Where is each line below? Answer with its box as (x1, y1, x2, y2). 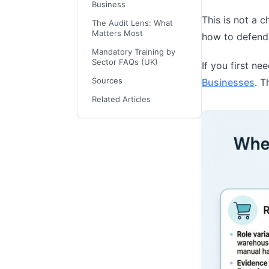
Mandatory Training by (92, 47, 175, 56)
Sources (92, 76, 122, 85)
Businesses (202, 76, 255, 88)
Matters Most (92, 28, 143, 38)
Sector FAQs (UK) (92, 57, 158, 67)
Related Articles (92, 94, 151, 104)
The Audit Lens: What (92, 18, 173, 28)
